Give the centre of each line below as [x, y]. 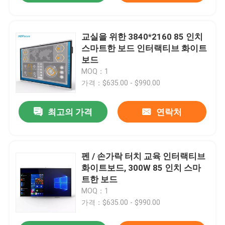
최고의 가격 [70, 112]
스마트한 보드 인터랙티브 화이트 [144, 48]
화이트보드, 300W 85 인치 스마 [141, 168]
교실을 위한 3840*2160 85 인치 [142, 36]
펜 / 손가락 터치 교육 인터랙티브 [144, 156]
